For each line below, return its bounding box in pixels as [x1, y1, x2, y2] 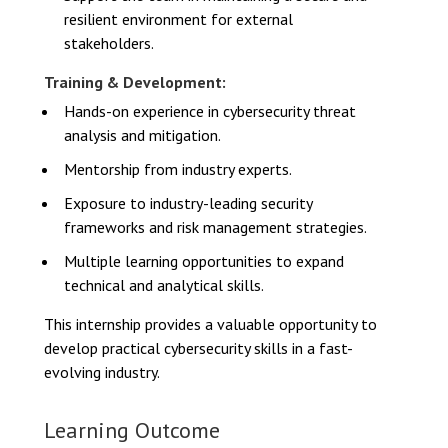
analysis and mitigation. [64, 125, 221, 145]
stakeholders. [64, 33, 154, 53]
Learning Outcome [44, 416, 220, 444]
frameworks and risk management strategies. [64, 217, 367, 237]
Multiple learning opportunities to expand [64, 251, 344, 271]
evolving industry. [44, 362, 160, 382]
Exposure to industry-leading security [64, 193, 312, 213]
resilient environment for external [64, 9, 293, 29]
